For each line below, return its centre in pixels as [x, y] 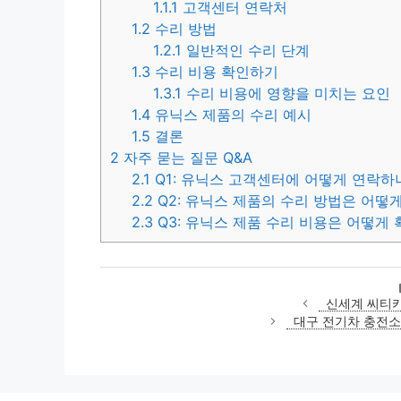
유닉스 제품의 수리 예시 [231, 114]
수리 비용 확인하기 [215, 71]
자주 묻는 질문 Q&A [186, 157]
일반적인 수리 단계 [246, 50]
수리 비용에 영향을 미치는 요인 [286, 93]
